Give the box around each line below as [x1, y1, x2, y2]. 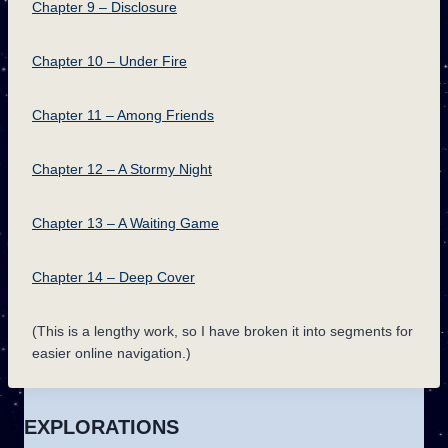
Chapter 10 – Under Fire [32, 53, 187, 69]
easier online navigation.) [32, 345, 191, 361]
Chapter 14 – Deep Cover [32, 269, 195, 285]
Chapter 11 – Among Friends [32, 107, 214, 123]
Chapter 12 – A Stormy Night [32, 161, 212, 177]
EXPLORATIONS [24, 416, 179, 438]
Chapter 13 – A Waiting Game [32, 215, 219, 231]
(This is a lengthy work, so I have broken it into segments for [32, 323, 413, 339]
